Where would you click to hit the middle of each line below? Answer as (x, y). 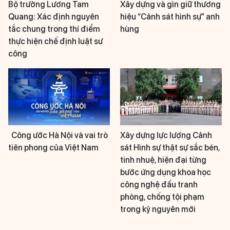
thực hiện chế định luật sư (55, 42)
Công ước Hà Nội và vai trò (59, 136)
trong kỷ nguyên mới (158, 209)
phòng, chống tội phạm (162, 197)
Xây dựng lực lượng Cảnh (166, 136)
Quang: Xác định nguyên (54, 17)
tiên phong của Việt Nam (53, 148)
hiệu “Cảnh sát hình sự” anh (170, 17)
